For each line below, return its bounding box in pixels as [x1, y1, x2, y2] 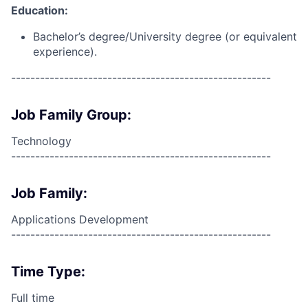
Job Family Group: [11, 107, 131, 123]
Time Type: [11, 263, 85, 280]
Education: [11, 3, 68, 17]
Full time [11, 291, 54, 305]
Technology [11, 134, 71, 148]
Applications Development [11, 212, 148, 226]
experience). [33, 45, 97, 58]
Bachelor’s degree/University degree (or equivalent [33, 30, 297, 43]
